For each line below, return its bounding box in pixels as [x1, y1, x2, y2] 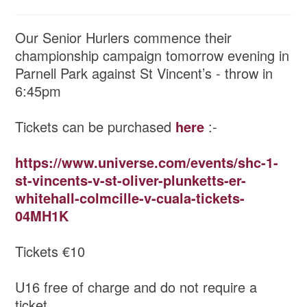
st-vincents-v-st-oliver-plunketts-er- [15, 170, 247, 191]
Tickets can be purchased [15, 116, 176, 137]
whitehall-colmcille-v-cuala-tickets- [15, 188, 245, 208]
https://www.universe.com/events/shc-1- [15, 152, 279, 173]
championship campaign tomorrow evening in [15, 45, 290, 66]
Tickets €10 [15, 241, 90, 262]
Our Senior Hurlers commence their [15, 27, 232, 48]
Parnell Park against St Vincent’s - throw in [15, 63, 273, 84]
